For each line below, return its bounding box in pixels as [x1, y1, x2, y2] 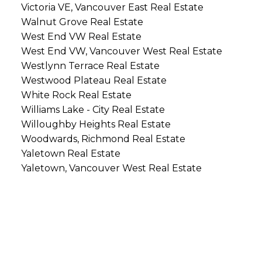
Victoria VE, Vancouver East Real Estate [20, 2, 204, 13]
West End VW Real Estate [20, 31, 142, 43]
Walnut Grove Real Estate [20, 16, 143, 28]
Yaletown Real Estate [20, 148, 120, 160]
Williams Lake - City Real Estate [20, 104, 165, 116]
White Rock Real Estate [20, 89, 132, 101]
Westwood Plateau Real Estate [20, 75, 167, 87]
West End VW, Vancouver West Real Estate [20, 46, 222, 57]
